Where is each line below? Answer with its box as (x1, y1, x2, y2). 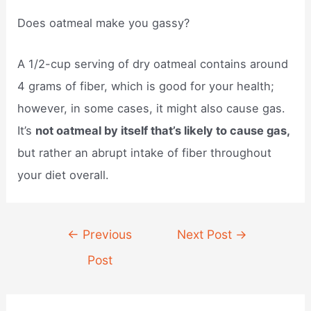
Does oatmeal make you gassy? (17, 16, 190, 31)
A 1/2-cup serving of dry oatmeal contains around (17, 56, 289, 71)
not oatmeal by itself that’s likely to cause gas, (35, 123, 290, 137)
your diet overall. (17, 167, 110, 182)
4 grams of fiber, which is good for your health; (17, 78, 275, 93)
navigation (43, 245, 100, 260)
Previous (79, 226, 133, 242)
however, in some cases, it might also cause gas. (17, 101, 286, 115)
